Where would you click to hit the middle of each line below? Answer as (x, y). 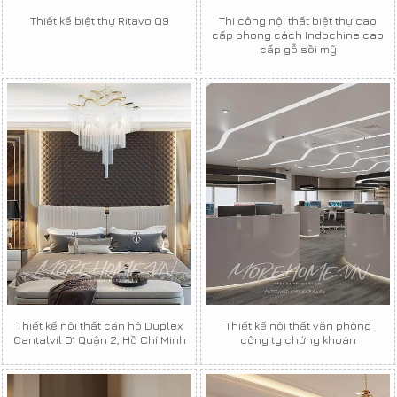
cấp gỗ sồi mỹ (298, 49)
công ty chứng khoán (298, 340)
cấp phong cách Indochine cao (298, 35)
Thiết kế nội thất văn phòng (298, 326)
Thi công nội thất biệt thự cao (298, 21)
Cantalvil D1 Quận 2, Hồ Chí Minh (99, 340)
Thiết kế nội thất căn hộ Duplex (99, 326)
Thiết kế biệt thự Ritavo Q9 (99, 21)
